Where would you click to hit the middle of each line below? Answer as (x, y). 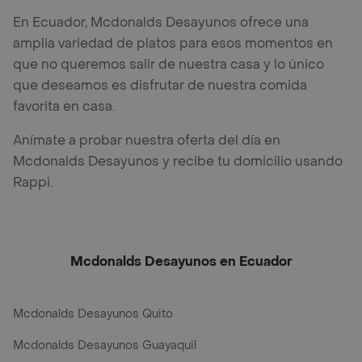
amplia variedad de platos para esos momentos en (173, 43)
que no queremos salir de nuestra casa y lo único (168, 64)
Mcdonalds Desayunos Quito (93, 314)
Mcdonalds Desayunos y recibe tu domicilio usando (178, 161)
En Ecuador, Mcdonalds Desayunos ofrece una (161, 22)
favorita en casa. (64, 106)
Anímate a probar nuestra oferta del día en (147, 140)
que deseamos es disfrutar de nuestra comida (160, 85)
